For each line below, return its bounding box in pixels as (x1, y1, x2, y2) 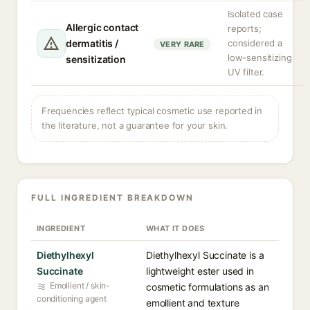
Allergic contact (66, 21, 139, 33)
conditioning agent (37, 293, 107, 304)
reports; (228, 23, 262, 34)
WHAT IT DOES (146, 224, 205, 233)
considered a (228, 37, 282, 48)
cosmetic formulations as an (146, 281, 269, 293)
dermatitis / (66, 37, 118, 49)
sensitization (66, 53, 126, 65)
